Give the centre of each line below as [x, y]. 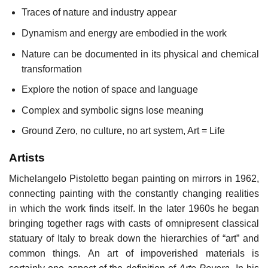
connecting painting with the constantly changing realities [134, 193]
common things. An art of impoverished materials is [134, 253]
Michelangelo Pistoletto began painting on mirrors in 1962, [134, 178]
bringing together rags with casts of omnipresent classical [134, 223]
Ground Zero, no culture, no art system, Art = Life [123, 131]
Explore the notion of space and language [109, 90]
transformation [51, 69]
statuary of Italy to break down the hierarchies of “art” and [134, 238]
